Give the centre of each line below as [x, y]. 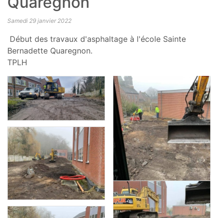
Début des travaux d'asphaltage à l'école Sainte [97, 39]
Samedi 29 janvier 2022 [39, 21]
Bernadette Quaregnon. [50, 51]
